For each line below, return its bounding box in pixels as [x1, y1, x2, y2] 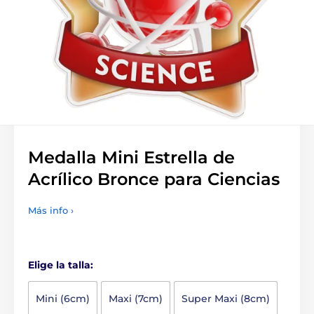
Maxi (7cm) [109, 292, 163, 305]
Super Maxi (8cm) [182, 292, 270, 305]
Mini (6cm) [36, 292, 90, 305]
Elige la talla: [28, 259, 93, 271]
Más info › [28, 205, 74, 216]
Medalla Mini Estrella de [28, 147, 235, 168]
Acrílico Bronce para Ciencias [28, 169, 280, 189]
